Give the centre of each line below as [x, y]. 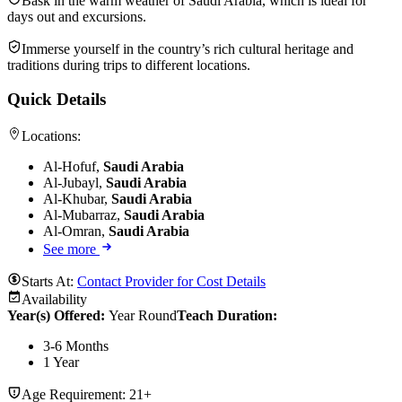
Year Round [143, 315]
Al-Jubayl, [74, 182]
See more [71, 249]
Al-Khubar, [77, 198]
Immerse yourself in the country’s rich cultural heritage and [188, 48]
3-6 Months [76, 345]
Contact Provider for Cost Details [171, 281]
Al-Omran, [76, 231]
